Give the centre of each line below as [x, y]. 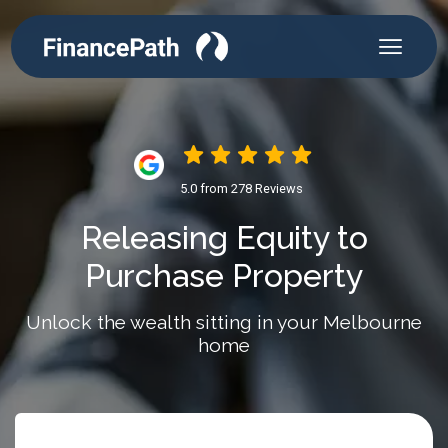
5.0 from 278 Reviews [241, 188]
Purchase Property [224, 275]
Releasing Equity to [224, 237]
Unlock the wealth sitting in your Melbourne [224, 322]
